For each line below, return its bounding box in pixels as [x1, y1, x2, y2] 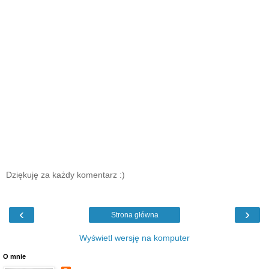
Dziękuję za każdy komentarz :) [6, 169, 125, 180]
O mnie [3, 253, 26, 260]
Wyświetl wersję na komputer [79, 233, 190, 243]
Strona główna [110, 211, 159, 219]
